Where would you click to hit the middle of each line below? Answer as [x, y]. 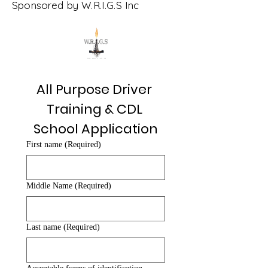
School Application [96, 129]
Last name [44, 227]
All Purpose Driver [94, 89]
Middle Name [49, 186]
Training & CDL [94, 109]
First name [44, 144]
